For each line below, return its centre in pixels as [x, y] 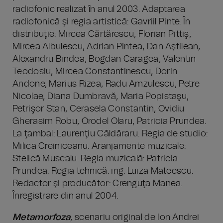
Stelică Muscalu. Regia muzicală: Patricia [95, 159]
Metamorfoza [42, 218]
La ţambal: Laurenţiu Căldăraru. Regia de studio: [110, 134]
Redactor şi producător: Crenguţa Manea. [98, 184]
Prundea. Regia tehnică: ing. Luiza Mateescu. [103, 171]
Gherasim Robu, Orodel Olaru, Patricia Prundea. [110, 121]
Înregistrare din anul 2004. [65, 196]
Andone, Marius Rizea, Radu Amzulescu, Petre [106, 84]
